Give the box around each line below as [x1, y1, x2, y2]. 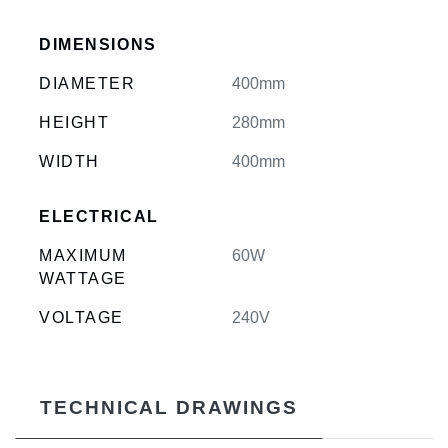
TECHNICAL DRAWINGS [40, 396, 298, 418]
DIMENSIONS [39, 35, 157, 53]
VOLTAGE [39, 308, 125, 326]
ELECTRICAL [39, 207, 159, 225]
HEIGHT [39, 113, 110, 131]
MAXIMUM [39, 246, 128, 264]
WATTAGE [39, 269, 128, 287]
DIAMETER [39, 74, 136, 92]
